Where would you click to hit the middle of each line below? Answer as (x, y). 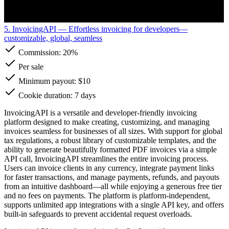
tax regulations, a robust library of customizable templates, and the (110, 140)
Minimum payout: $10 (53, 81)
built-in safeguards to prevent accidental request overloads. (98, 214)
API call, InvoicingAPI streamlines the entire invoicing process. (106, 158)
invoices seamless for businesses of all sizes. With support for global (113, 131)
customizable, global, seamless (53, 38)
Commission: (40, 52)
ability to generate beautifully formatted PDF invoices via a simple (110, 149)
